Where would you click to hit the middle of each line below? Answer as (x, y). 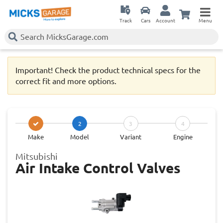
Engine (183, 137)
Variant (131, 137)
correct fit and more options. (66, 81)
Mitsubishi (37, 157)
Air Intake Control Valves (98, 168)
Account (165, 21)
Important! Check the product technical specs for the (108, 70)
